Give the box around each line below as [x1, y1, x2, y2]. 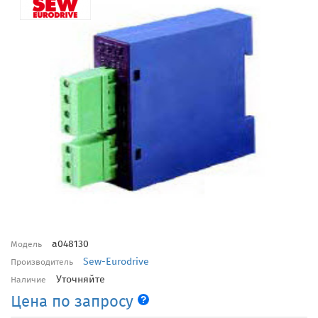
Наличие [11, 274, 46, 285]
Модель [11, 238, 42, 249]
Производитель [11, 256, 73, 267]
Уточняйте [56, 273, 105, 285]
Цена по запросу [11, 291, 138, 311]
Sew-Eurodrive [83, 255, 149, 268]
